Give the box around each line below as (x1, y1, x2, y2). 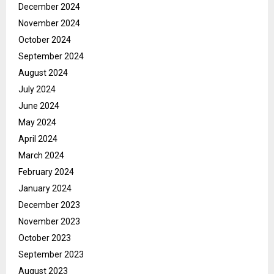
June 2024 (18, 101, 59, 111)
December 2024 (18, 2, 80, 12)
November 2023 (18, 217, 80, 227)
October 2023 (18, 233, 71, 243)
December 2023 (18, 200, 80, 210)
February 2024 (18, 167, 74, 177)
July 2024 (18, 84, 56, 95)
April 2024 (18, 134, 57, 144)
